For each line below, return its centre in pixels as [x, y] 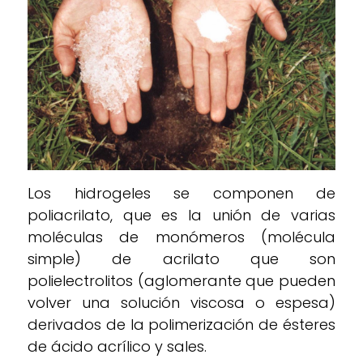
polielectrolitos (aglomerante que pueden [181, 280]
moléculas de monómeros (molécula [181, 237]
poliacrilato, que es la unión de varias [181, 215]
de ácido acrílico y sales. [117, 346]
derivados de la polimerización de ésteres [181, 324]
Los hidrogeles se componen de [181, 193]
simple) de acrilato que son [181, 258]
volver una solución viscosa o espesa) [181, 302]
